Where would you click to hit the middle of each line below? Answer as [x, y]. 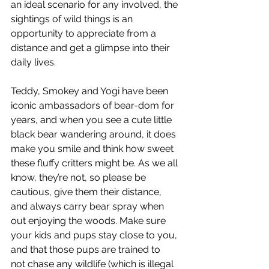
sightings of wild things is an [73, 19]
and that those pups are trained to [86, 250]
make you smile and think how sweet [93, 149]
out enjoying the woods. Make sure [89, 221]
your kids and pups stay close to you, [95, 235]
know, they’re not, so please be [80, 178]
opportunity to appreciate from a [85, 34]
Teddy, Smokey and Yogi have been [91, 91]
